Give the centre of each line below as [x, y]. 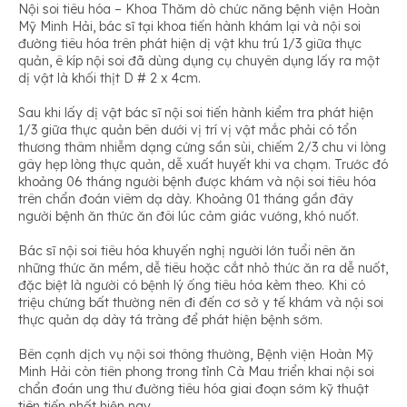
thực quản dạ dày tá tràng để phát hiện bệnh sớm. [170, 320]
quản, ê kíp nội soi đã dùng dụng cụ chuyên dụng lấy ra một [199, 61]
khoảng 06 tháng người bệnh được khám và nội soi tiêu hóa [197, 182]
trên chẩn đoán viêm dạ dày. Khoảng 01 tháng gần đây [186, 199]
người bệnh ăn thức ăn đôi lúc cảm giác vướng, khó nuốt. [189, 216]
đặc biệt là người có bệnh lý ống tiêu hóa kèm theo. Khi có [192, 285]
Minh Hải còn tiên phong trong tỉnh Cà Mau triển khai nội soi [196, 372]
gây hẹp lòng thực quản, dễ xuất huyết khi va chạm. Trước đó [203, 164]
